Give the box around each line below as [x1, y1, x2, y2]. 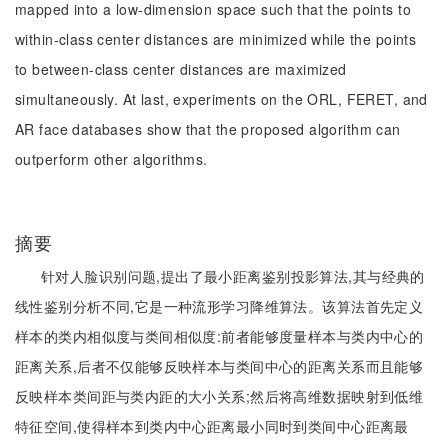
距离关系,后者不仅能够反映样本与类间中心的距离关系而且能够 [15, 356, 424, 376]
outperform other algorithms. [15, 149, 208, 169]
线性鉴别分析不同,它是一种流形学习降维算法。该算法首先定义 [15, 296, 424, 316]
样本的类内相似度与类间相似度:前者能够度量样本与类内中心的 [15, 326, 424, 346]
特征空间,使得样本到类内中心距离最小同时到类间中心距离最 [15, 416, 409, 436]
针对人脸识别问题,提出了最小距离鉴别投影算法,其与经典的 [41, 266, 425, 286]
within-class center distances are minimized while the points [15, 29, 417, 49]
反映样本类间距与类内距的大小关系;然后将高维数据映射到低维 [15, 386, 424, 406]
